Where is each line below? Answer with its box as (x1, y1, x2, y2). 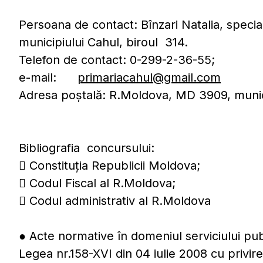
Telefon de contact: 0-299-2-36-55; (19, 53, 215, 67)
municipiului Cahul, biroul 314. (19, 35, 188, 49)
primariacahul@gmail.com (77, 70, 221, 85)
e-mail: (19, 70, 77, 85)
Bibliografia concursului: (19, 141, 154, 155)
